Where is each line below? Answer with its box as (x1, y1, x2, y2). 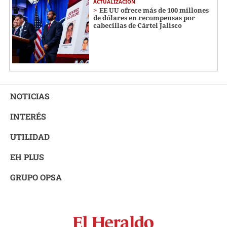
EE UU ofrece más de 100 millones (99, 5, 209, 15)
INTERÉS (10, 110, 46, 122)
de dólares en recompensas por (93, 13, 195, 22)
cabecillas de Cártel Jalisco (93, 20, 182, 30)
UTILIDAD (10, 131, 50, 142)
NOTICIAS (10, 90, 50, 101)
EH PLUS (10, 151, 44, 162)
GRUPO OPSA (10, 171, 62, 182)
